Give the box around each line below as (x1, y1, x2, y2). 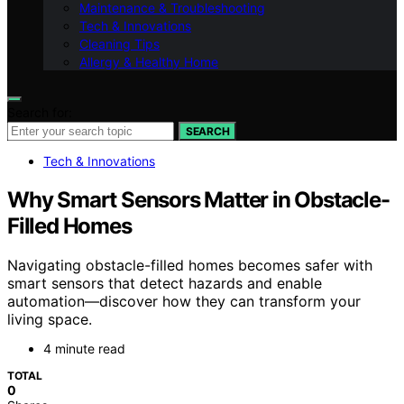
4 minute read (43, 341, 125, 357)
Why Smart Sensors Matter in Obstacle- (7, 186, 390, 213)
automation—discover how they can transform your (7, 292, 361, 311)
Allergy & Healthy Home (79, 53, 218, 69)
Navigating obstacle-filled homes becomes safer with (7, 256, 372, 275)
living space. (7, 310, 92, 329)
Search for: (7, 104, 72, 120)
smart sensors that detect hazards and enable (7, 274, 322, 293)
